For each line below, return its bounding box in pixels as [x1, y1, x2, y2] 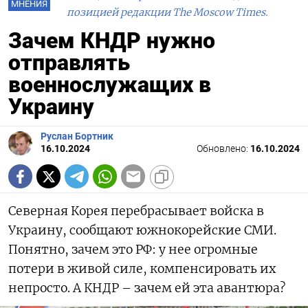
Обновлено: [197, 143, 250, 155]
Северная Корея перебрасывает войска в [8, 203, 264, 219]
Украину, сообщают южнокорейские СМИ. [8, 223, 276, 239]
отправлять [8, 49, 130, 76]
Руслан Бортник [41, 131, 113, 143]
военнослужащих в [8, 71, 211, 98]
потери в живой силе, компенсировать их [8, 261, 276, 277]
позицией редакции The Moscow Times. [67, 6, 268, 19]
